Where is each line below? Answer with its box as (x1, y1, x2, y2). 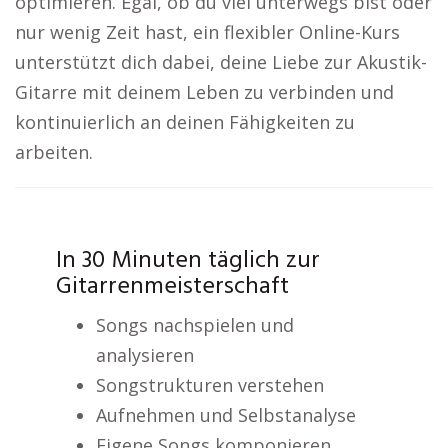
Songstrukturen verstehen (95, 373, 324, 397)
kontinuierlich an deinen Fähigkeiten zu (15, 110, 355, 134)
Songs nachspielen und (95, 313, 294, 337)
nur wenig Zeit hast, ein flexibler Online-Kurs (15, 20, 400, 44)
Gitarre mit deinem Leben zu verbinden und (15, 80, 394, 104)
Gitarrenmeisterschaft (55, 268, 289, 306)
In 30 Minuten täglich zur (55, 242, 320, 280)
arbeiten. (15, 140, 93, 164)
